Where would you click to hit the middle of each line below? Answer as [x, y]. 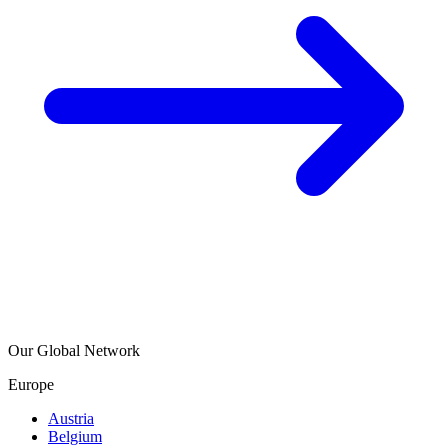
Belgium [75, 436]
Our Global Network [74, 350]
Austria [71, 418]
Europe [31, 384]
